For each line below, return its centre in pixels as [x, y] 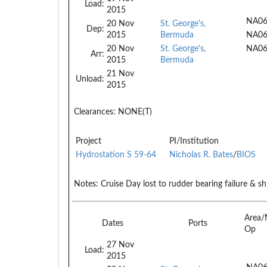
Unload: [90, 79]
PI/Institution [194, 141]
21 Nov [120, 74]
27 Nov [120, 245]
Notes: [86, 184]
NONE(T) [134, 112]
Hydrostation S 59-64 [116, 155]
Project [89, 141]
